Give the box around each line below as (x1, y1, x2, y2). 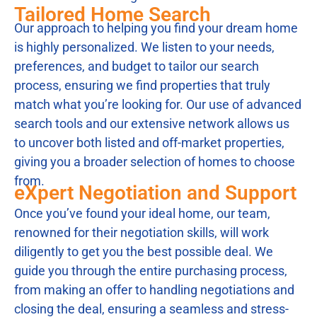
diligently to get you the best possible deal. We (14, 243, 273, 259)
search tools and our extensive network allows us (14, 115, 289, 131)
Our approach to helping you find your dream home (14, 20, 298, 35)
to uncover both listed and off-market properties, (14, 134, 284, 150)
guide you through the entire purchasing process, (14, 263, 287, 278)
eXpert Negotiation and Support (14, 180, 296, 204)
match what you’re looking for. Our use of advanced (14, 96, 301, 112)
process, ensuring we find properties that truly (14, 77, 270, 93)
